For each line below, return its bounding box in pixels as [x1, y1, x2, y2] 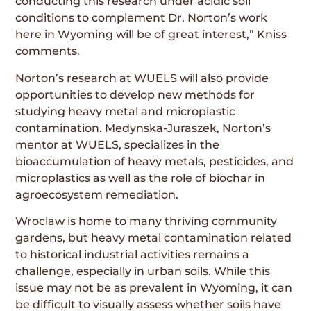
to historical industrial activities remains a [15, 247, 250, 261]
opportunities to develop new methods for [15, 87, 255, 101]
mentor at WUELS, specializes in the [15, 137, 220, 151]
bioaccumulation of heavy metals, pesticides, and [15, 154, 294, 168]
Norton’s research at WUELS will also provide [15, 71, 269, 85]
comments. [15, 44, 81, 58]
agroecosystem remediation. [15, 187, 179, 201]
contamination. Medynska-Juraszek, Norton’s [15, 121, 271, 135]
